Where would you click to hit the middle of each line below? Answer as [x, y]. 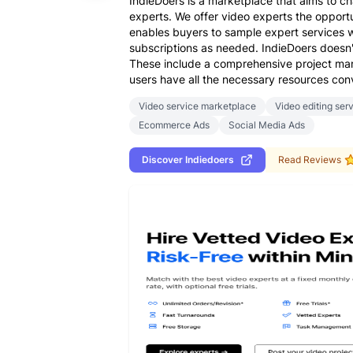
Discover [163, 160]
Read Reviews [310, 160]
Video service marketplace [197, 106]
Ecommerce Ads [174, 125]
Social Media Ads [267, 125]
